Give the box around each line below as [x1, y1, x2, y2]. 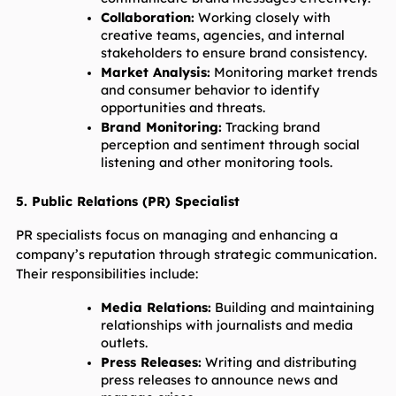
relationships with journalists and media [100, 316, 353, 334]
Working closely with [194, 9, 331, 27]
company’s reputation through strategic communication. [15, 246, 377, 263]
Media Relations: [100, 299, 211, 316]
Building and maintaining [210, 299, 375, 316]
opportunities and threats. [100, 99, 265, 117]
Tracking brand [221, 118, 320, 136]
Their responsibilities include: [15, 265, 198, 283]
